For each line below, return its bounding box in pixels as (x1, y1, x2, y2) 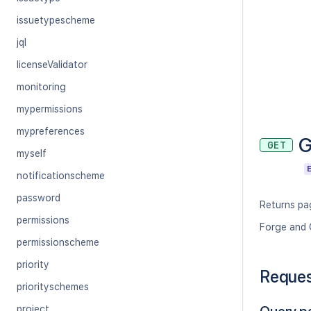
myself (17, 148, 47, 159)
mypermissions (17, 103, 83, 115)
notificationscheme (17, 170, 105, 181)
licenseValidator (17, 59, 87, 70)
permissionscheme (17, 237, 99, 248)
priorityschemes (17, 281, 89, 292)
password (17, 192, 60, 203)
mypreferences (17, 126, 85, 137)
